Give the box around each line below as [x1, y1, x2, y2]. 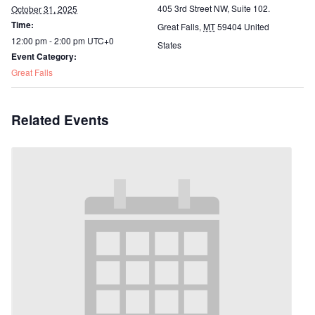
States [157, 39, 181, 51]
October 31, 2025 [11, 3, 77, 15]
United [244, 20, 269, 32]
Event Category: [11, 50, 77, 63]
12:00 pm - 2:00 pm [11, 34, 87, 46]
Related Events [11, 110, 109, 129]
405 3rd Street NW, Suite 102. [157, 2, 270, 14]
